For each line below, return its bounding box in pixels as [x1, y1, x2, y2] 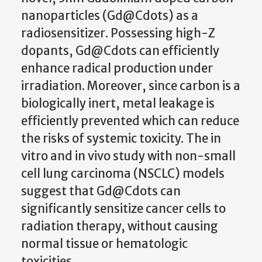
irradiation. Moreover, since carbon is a [21, 78, 240, 94]
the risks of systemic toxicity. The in [21, 130, 221, 146]
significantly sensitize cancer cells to [21, 201, 226, 216]
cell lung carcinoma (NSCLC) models [21, 166, 225, 181]
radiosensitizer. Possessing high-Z [21, 25, 215, 41]
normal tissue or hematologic [21, 236, 188, 251]
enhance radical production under [21, 60, 213, 76]
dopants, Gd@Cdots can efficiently [21, 43, 219, 58]
